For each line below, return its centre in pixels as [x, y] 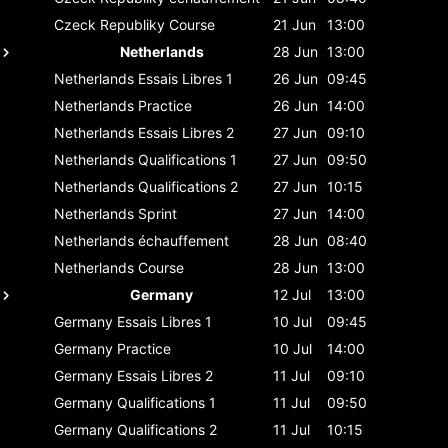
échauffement [183, 240]
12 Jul [292, 294]
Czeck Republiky [109, 24]
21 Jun [294, 24]
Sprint [157, 213]
